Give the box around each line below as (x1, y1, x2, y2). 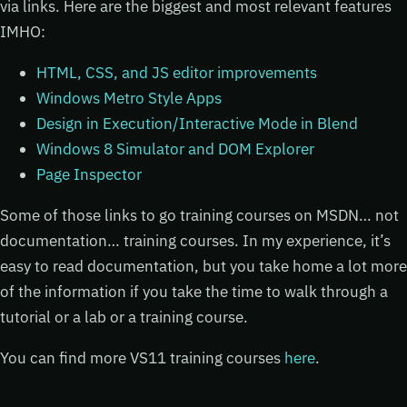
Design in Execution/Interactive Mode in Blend (36, 113, 358, 134)
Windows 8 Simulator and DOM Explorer (36, 138, 314, 159)
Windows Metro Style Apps (36, 87, 222, 108)
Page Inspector (36, 164, 142, 184)
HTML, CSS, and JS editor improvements (36, 62, 317, 83)
